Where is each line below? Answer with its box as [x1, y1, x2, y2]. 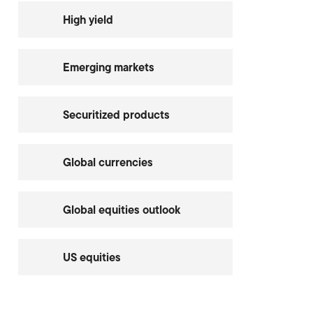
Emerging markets [62, 59, 154, 75]
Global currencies [62, 154, 153, 170]
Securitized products [62, 106, 170, 123]
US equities [62, 249, 121, 265]
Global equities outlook [62, 201, 180, 218]
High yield [62, 11, 113, 28]
